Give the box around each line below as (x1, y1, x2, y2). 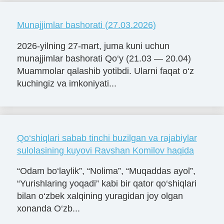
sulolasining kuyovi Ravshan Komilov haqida (16, 145, 194, 155)
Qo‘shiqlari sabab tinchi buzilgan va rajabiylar (16, 132, 197, 143)
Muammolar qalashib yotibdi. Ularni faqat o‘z (16, 65, 194, 76)
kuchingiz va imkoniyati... (16, 78, 116, 88)
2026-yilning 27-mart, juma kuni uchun (16, 40, 169, 51)
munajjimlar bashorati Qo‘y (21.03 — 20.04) (16, 53, 191, 63)
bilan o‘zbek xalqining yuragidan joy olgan (16, 191, 183, 201)
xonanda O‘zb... (16, 203, 80, 214)
